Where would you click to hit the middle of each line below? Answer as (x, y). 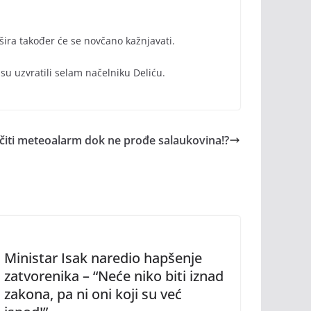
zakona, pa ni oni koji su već (93, 294)
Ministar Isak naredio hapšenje (103, 258)
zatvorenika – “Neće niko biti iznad (114, 276)
